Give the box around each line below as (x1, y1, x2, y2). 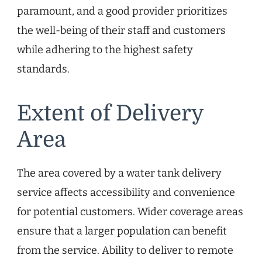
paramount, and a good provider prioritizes (17, 4, 227, 18)
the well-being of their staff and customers (17, 23, 226, 37)
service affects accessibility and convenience (17, 186, 235, 199)
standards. (17, 62, 70, 75)
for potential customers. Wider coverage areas (17, 205, 243, 219)
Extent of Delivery (17, 101, 204, 126)
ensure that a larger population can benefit (17, 225, 227, 238)
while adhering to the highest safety (17, 43, 193, 56)
